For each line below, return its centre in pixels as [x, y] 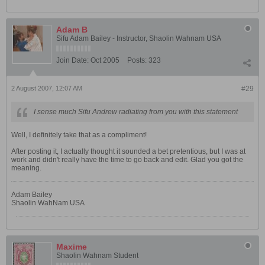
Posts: [137, 60]
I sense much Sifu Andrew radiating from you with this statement [136, 112]
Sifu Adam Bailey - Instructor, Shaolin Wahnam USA [139, 38]
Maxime [72, 247]
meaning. [26, 168]
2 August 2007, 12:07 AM [47, 88]
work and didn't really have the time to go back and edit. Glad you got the [127, 160]
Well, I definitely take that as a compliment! [79, 135]
